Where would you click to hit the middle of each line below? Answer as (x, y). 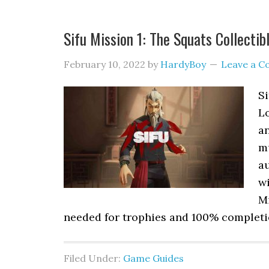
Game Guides (153, 258)
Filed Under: (93, 258)
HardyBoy (183, 64)
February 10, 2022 (104, 64)
